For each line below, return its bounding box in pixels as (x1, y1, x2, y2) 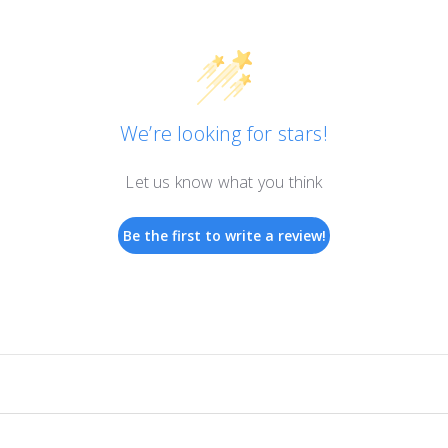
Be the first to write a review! (122, 226, 326, 246)
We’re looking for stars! (120, 120, 328, 148)
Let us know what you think (125, 171, 323, 194)
